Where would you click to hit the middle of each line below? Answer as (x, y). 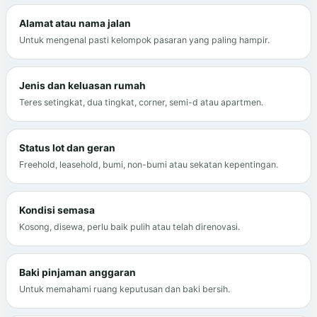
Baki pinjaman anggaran (77, 273)
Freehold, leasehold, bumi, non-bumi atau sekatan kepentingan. (149, 165)
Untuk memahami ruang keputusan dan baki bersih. (125, 289)
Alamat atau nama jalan (75, 24)
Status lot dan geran (67, 148)
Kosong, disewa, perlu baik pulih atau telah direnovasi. (129, 227)
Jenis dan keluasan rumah (82, 86)
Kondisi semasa (57, 211)
